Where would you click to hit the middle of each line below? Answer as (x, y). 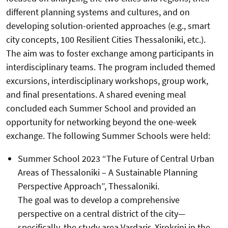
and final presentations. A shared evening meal (96, 95)
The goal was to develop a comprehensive (98, 200)
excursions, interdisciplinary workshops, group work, (107, 81)
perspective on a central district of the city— (101, 214)
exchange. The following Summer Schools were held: (108, 136)
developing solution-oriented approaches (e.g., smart (108, 26)
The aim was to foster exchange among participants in (110, 53)
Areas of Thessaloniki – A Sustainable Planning (107, 173)
